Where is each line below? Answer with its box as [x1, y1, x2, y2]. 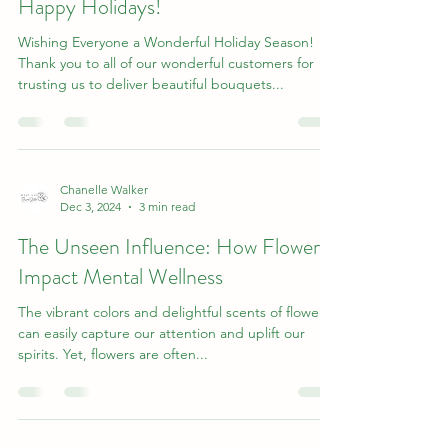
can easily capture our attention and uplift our [18, 324, 305, 342]
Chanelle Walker [60, 182, 148, 197]
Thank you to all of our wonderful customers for [18, 54, 314, 72]
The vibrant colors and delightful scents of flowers [18, 303, 330, 321]
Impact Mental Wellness [18, 261, 223, 292]
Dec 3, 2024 [60, 199, 121, 214]
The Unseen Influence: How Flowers [18, 231, 328, 262]
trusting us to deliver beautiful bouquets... [18, 75, 284, 93]
